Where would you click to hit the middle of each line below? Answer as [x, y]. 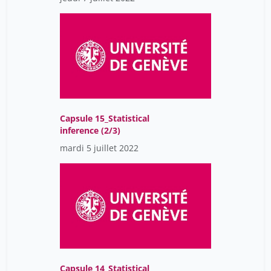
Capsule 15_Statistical [105, 119]
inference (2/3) [90, 131]
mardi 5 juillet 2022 [99, 148]
